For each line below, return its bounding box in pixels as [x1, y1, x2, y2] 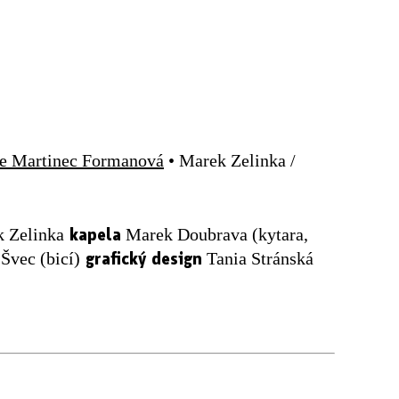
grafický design [80, 245, 202, 269]
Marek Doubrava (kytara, [121, 224, 308, 244]
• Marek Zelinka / [164, 150, 296, 170]
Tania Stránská [202, 248, 313, 268]
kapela [64, 221, 121, 245]
